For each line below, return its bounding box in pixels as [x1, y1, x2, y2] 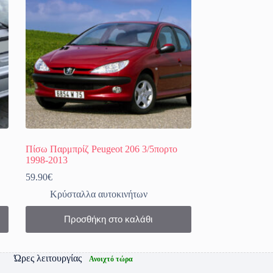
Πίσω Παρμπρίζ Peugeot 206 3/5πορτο [26, 143, 178, 154]
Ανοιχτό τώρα [89, 255, 133, 264]
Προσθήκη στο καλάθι [64, 214, 153, 225]
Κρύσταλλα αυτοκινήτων [50, 188, 148, 199]
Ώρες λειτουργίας [14, 253, 82, 264]
